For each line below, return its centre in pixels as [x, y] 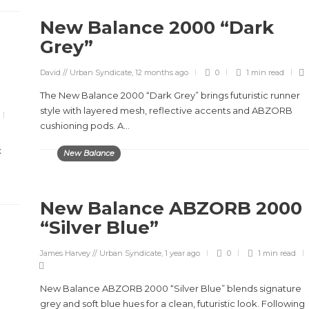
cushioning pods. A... [85, 126]
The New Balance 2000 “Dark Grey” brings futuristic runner [170, 95]
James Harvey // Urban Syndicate [101, 253]
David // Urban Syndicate [86, 72]
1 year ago [182, 253]
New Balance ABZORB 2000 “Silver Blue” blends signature [171, 288]
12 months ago [162, 72]
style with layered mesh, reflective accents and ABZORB [166, 110]
